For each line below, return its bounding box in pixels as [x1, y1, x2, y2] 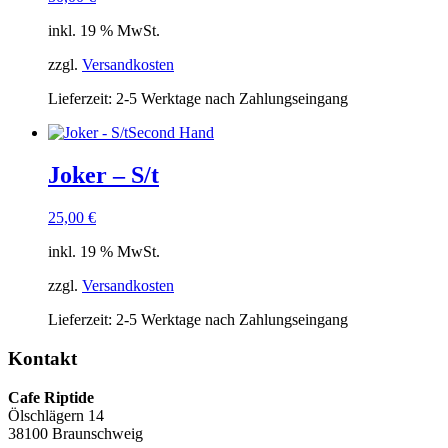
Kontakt [8, 348, 77, 369]
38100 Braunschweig [8, 424, 143, 442]
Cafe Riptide [8, 388, 94, 406]
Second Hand [128, 124, 214, 142]
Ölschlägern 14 [8, 406, 104, 424]
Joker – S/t [48, 162, 159, 189]
